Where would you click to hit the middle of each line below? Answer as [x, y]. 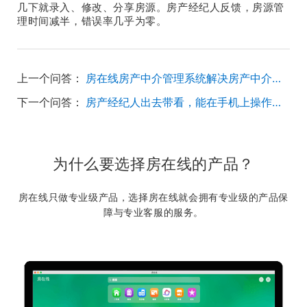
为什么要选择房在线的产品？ [153, 164]
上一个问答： [50, 78]
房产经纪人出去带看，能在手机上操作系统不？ [277, 102]
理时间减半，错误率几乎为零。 [92, 21]
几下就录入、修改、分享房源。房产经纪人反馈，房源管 [151, 8]
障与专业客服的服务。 [153, 212]
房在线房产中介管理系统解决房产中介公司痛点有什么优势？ [277, 78]
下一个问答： [50, 102]
